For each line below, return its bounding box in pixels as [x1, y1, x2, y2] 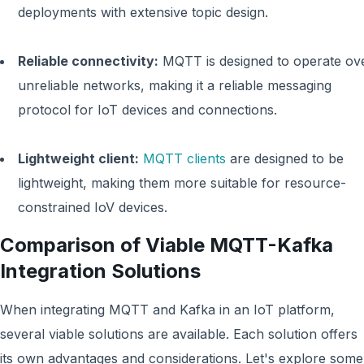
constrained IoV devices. [18, 199, 167, 215]
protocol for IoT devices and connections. [18, 102, 277, 118]
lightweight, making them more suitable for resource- [18, 175, 346, 191]
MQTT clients [143, 150, 226, 167]
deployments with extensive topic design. [18, 4, 268, 20]
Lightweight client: [18, 150, 139, 167]
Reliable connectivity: [18, 53, 158, 69]
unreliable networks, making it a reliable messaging [18, 77, 331, 93]
